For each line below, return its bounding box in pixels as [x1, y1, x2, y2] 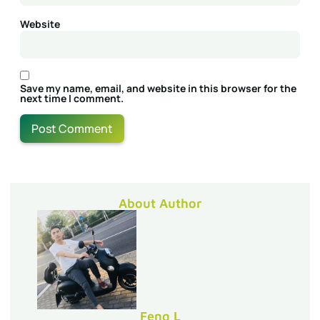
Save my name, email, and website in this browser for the [20, 81, 296, 96]
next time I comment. [20, 91, 124, 106]
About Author [119, 196, 201, 211]
